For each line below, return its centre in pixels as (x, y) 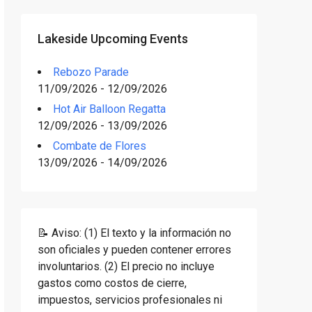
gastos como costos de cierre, (112, 283)
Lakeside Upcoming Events (113, 39)
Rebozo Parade (91, 72)
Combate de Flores (100, 146)
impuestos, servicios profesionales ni (130, 300)
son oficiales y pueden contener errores (134, 250)
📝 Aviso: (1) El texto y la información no (134, 233)
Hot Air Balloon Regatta (109, 109)
